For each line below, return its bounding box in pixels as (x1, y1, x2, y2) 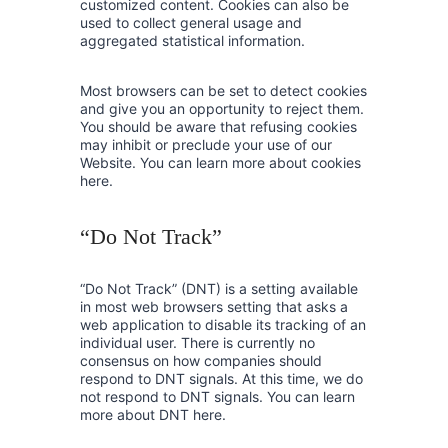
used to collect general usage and (80, 14, 302, 31)
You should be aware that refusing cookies (80, 118, 357, 135)
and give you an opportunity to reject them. (80, 100, 364, 117)
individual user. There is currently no (80, 334, 315, 351)
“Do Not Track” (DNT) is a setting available (80, 280, 358, 297)
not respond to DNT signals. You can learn (80, 388, 355, 405)
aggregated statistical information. (80, 32, 305, 49)
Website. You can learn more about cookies (80, 154, 361, 171)
